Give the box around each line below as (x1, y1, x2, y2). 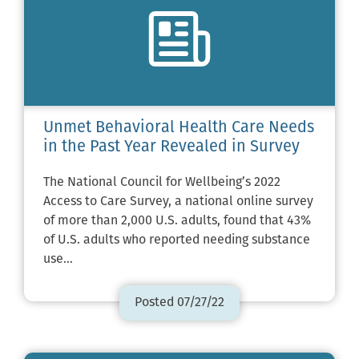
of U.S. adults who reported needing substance (43, 234, 310, 248)
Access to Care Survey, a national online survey (43, 196, 313, 209)
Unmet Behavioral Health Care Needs (43, 120, 314, 137)
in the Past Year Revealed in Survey (43, 139, 300, 156)
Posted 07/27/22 (135, 296, 224, 310)
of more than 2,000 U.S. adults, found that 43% (43, 215, 311, 228)
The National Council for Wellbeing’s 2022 (43, 176, 280, 190)
